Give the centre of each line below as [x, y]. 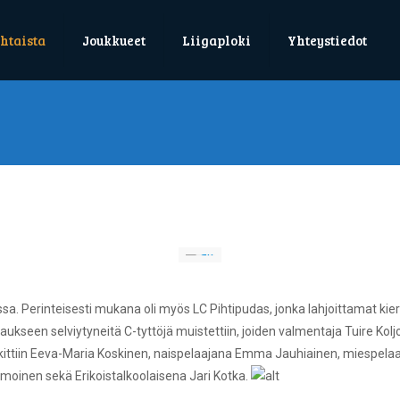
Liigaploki [217, 40]
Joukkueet [114, 40]
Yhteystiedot [328, 40]
